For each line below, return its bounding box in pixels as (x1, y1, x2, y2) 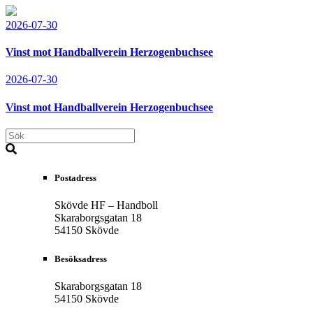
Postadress (54, 172, 96, 183)
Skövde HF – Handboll (54, 199, 158, 212)
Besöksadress (54, 254, 107, 265)
